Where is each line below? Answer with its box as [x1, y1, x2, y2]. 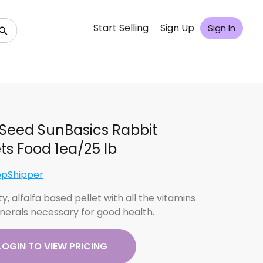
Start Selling [93, 21, 149, 35]
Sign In [208, 22, 235, 35]
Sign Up [160, 21, 194, 35]
